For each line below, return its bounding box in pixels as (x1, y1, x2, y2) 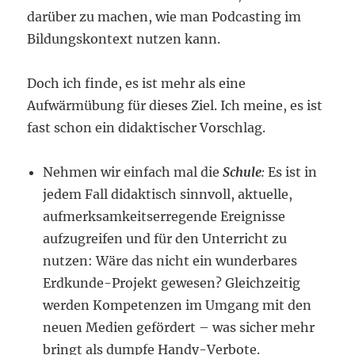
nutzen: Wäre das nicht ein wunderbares (43, 253, 298, 269)
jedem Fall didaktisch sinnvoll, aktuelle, (43, 186, 293, 202)
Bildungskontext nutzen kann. (27, 31, 221, 47)
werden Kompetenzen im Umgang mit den (43, 297, 312, 313)
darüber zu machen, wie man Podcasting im (27, 9, 302, 25)
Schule (223, 164, 262, 180)
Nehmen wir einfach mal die (43, 164, 223, 180)
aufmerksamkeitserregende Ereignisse (43, 208, 286, 224)
